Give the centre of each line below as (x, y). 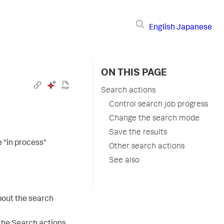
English (162, 28)
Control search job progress (158, 105)
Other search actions (147, 147)
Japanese (194, 28)
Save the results (138, 133)
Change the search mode (154, 119)
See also (124, 161)
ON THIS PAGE (134, 73)
